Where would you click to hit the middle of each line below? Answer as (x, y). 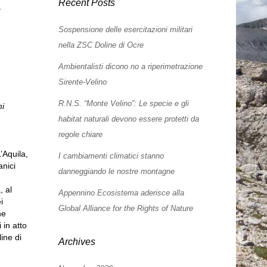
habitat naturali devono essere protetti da (129, 119)
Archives (77, 242)
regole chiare (81, 135)
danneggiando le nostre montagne (117, 172)
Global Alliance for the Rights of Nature (126, 209)
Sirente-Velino (83, 82)
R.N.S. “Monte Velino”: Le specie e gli (124, 104)
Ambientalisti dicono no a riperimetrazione (131, 67)
